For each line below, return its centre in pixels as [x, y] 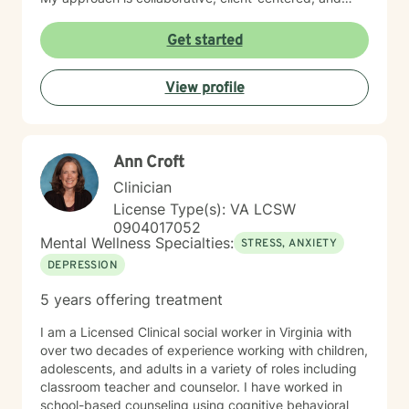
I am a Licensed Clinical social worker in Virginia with [196, 332]
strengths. [70, 34]
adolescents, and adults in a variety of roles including [199, 368]
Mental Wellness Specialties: [137, 243]
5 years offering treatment [131, 299]
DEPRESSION [83, 266]
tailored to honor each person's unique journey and [191, 16]
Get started [204, 41]
